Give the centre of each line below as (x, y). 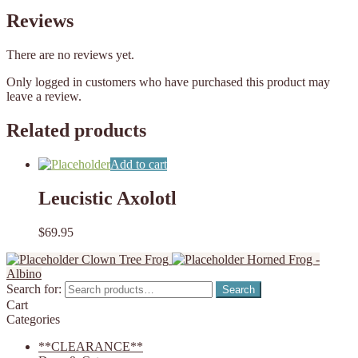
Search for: (34, 288)
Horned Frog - (283, 259)
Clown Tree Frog (125, 259)
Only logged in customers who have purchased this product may (168, 82)
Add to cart (139, 164)
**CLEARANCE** (91, 346)
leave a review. (44, 96)
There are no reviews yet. (70, 54)
